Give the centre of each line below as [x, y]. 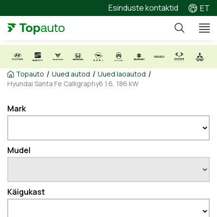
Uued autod [71, 74]
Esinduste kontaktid [143, 8]
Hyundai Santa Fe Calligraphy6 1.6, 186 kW [73, 84]
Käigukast [26, 192]
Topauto [30, 74]
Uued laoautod [122, 74]
